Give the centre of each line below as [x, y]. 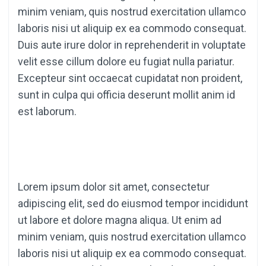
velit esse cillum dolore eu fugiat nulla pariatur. [126, 62]
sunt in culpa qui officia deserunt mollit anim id [126, 95]
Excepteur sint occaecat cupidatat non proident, [130, 78]
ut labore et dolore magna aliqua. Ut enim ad [120, 220]
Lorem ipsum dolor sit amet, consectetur [114, 187]
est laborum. [47, 112]
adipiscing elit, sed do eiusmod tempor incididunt [133, 204]
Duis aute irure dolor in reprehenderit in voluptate [132, 45]
